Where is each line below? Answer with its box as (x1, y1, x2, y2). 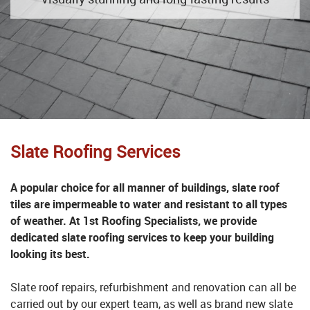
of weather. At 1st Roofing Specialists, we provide (10, 213, 257, 229)
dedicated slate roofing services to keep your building (10, 230, 274, 246)
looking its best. (10, 246, 90, 262)
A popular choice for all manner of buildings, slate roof (10, 180, 280, 196)
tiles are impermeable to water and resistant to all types (10, 197, 287, 212)
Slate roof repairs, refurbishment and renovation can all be (10, 280, 296, 295)
